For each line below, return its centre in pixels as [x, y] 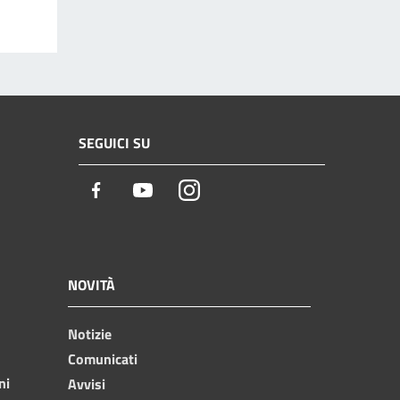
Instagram [233, 191]
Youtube [181, 191]
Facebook [138, 191]
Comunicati [103, 358]
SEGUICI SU [114, 143]
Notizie [90, 333]
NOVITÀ [92, 284]
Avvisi [87, 383]
